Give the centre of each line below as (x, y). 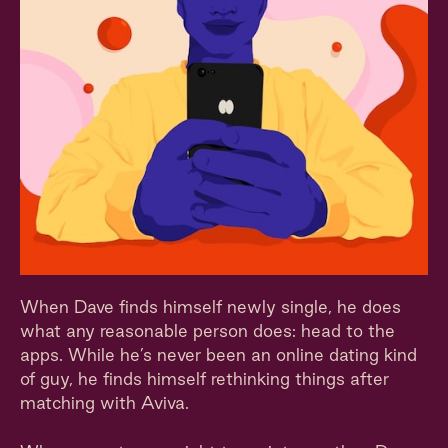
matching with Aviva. (104, 402)
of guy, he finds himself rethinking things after (204, 378)
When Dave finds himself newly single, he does (210, 306)
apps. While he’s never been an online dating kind (218, 354)
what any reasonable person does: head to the (207, 330)
